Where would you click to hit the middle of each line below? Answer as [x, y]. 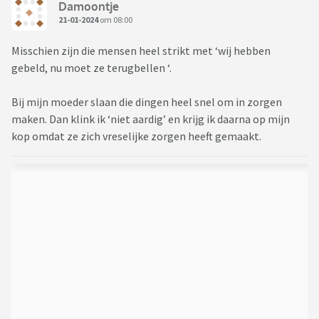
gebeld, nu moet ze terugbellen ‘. [91, 68]
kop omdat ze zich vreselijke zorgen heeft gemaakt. [136, 136]
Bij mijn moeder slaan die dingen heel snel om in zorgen [147, 102]
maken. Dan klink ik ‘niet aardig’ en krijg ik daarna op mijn [151, 119]
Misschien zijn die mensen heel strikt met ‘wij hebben [141, 51]
